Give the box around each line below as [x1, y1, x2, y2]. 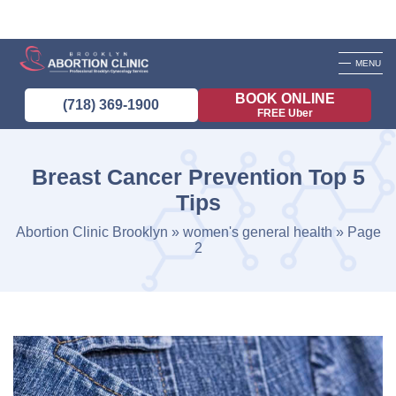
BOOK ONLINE [234, 91, 335, 107]
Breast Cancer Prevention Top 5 [31, 164, 365, 189]
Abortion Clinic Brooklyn [15, 225, 168, 240]
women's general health [182, 225, 332, 240]
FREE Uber [256, 107, 313, 120]
